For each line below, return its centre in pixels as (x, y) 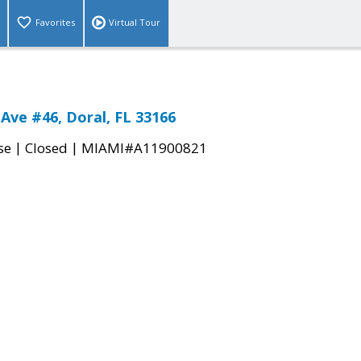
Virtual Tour (135, 23)
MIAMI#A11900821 (144, 148)
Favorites (55, 23)
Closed (46, 148)
